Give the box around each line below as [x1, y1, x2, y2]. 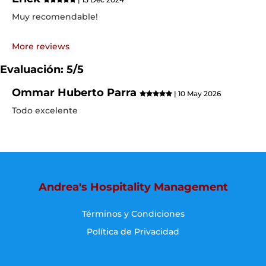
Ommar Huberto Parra [12, 86, 140, 99]
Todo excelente [12, 105, 78, 116]
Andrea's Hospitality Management [38, 180, 228, 194]
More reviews [12, 41, 69, 52]
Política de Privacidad [87, 226, 179, 237]
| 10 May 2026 [172, 89, 221, 98]
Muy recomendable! [12, 11, 98, 22]
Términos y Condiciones [81, 208, 185, 219]
